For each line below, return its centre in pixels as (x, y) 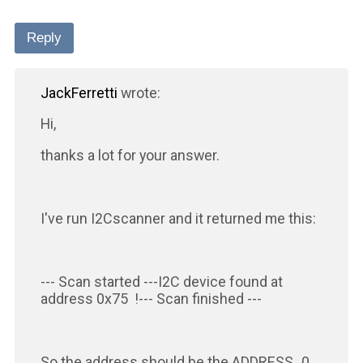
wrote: (139, 92)
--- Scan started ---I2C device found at (161, 281)
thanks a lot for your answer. (130, 156)
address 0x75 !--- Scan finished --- (151, 298)
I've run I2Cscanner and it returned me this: (178, 219)
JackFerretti (79, 92)
